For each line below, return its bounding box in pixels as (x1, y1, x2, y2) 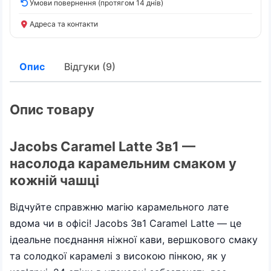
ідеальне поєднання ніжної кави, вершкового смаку (10, 233, 258, 246)
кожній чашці (10, 172, 99, 188)
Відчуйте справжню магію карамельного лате (10, 200, 229, 213)
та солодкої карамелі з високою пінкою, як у (10, 249, 226, 262)
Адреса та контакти (30, 19, 98, 28)
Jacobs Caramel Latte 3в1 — (10, 139, 195, 154)
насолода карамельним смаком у (10, 155, 237, 171)
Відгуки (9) (64, 60, 116, 73)
